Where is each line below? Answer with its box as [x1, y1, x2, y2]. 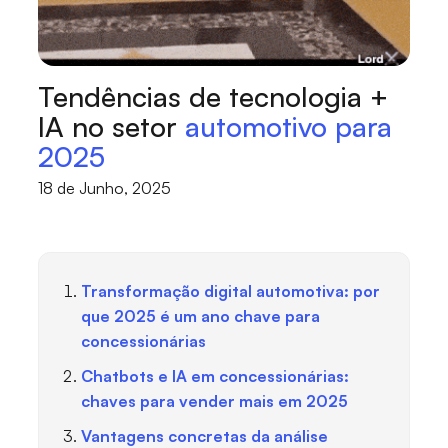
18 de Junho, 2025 [38, 178, 172, 199]
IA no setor [38, 109, 186, 145]
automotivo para [185, 109, 393, 145]
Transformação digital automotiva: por [81, 281, 381, 302]
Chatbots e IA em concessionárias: [81, 366, 350, 387]
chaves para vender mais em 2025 [81, 391, 349, 412]
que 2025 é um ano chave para [81, 306, 321, 327]
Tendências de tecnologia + [38, 79, 389, 115]
